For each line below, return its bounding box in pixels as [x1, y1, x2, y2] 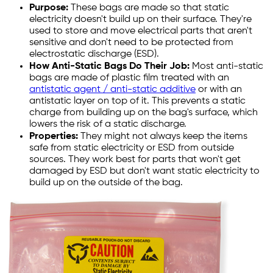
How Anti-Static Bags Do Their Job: [29, 62, 190, 72]
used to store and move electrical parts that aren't [29, 26, 252, 37]
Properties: [29, 132, 78, 142]
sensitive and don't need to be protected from [29, 38, 233, 48]
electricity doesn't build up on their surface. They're [29, 15, 252, 25]
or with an [196, 85, 242, 95]
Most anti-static [190, 62, 263, 72]
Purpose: [29, 3, 71, 13]
